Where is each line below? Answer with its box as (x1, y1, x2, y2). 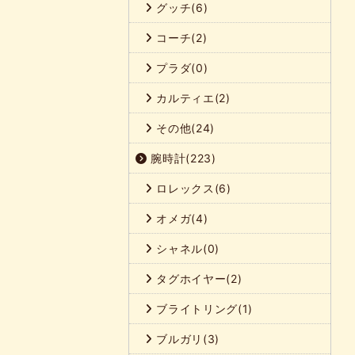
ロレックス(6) (152, 181, 231, 195)
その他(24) (152, 120, 215, 135)
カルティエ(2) (152, 90, 231, 105)
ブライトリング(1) (152, 301, 253, 315)
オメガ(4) (152, 211, 208, 225)
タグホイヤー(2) (152, 271, 242, 285)
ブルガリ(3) (152, 331, 219, 345)
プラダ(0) (152, 60, 208, 74)
